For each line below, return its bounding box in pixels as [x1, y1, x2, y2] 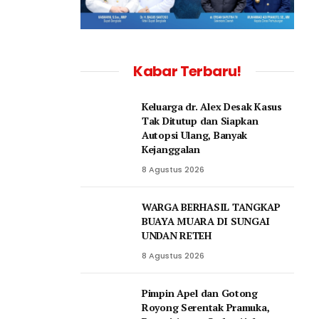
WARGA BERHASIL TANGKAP [142, 199, 281, 214]
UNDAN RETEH [142, 228, 211, 242]
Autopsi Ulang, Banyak [142, 127, 248, 142]
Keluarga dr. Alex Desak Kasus [142, 99, 282, 113]
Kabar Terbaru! [133, 61, 241, 81]
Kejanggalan [142, 142, 200, 156]
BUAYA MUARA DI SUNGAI [142, 214, 271, 228]
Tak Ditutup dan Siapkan [142, 113, 258, 127]
